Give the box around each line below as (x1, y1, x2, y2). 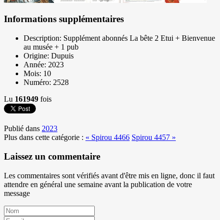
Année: (24, 60, 46, 69)
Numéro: (24, 78, 51, 87)
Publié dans (4, 124, 40, 133)
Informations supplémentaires (4, 14, 124, 25)
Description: (24, 34, 61, 43)
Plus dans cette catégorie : (4, 133, 85, 142)
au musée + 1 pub (24, 43, 79, 52)
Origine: (24, 52, 49, 60)
